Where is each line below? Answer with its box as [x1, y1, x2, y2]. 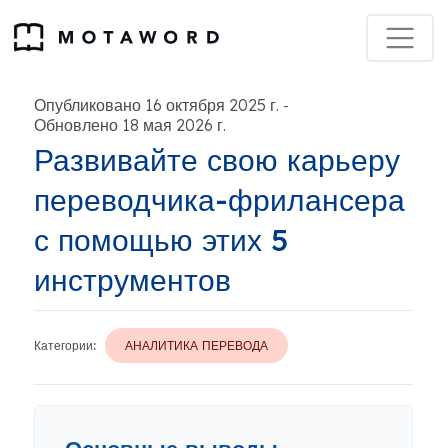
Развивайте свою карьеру [34, 141, 400, 179]
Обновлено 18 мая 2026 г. [34, 115, 226, 135]
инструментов [34, 261, 231, 299]
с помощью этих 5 [34, 221, 288, 259]
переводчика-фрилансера [34, 181, 405, 219]
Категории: [34, 338, 96, 353]
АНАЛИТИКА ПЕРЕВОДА [125, 338, 268, 353]
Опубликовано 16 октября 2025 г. [34, 95, 279, 115]
